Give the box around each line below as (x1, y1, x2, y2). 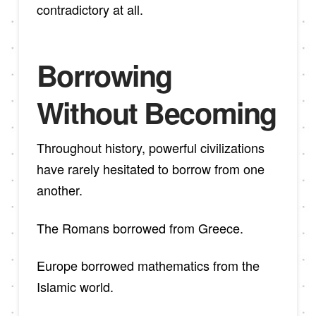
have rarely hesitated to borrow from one (36, 159, 265, 178)
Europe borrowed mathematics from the (36, 256, 260, 275)
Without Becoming (36, 91, 276, 133)
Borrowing (36, 54, 172, 96)
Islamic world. (36, 277, 114, 296)
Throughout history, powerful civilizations (36, 138, 265, 157)
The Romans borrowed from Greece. (36, 218, 243, 237)
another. (36, 180, 83, 199)
